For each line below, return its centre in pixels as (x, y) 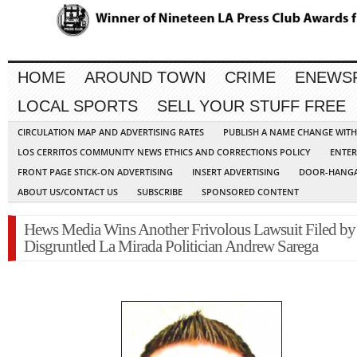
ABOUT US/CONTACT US (68, 192)
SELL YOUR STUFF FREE (251, 106)
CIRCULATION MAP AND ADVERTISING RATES (111, 132)
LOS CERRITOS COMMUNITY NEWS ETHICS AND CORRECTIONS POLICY (164, 152)
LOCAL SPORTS (78, 106)
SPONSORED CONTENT (250, 192)
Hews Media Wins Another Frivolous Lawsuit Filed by (190, 230)
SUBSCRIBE (160, 192)
